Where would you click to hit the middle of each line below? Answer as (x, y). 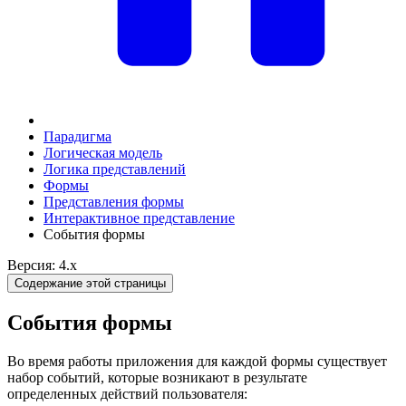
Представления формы (114, 202)
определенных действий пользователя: (127, 393)
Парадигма (77, 136)
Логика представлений (115, 169)
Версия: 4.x (42, 265)
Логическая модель (103, 153)
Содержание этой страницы (90, 283)
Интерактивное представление (139, 218)
